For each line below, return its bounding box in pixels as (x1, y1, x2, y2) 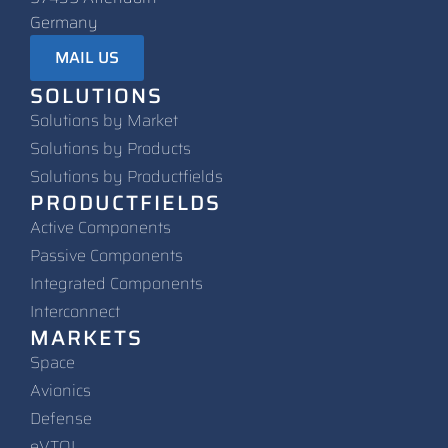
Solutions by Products (30, 136, 191, 161)
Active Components (30, 215, 171, 240)
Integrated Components (30, 271, 203, 296)
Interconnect (30, 299, 120, 324)
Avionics (30, 378, 91, 403)
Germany (30, 10, 98, 35)
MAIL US (55, 45, 119, 70)
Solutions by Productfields (30, 164, 223, 189)
